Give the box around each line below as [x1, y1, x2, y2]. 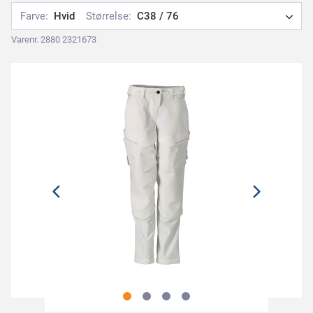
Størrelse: [86, 10, 131, 22]
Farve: [20, 10, 48, 22]
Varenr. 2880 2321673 [11, 34, 96, 45]
